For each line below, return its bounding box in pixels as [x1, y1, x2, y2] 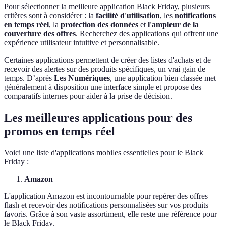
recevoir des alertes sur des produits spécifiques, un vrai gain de [4, 65, 205, 74]
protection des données [61, 20, 138, 29]
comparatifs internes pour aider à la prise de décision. [4, 92, 172, 101]
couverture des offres [4, 29, 76, 38]
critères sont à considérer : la [4, 11, 96, 20]
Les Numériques [54, 74, 110, 83]
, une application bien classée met [110, 74, 216, 83]
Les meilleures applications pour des [4, 111, 192, 125]
